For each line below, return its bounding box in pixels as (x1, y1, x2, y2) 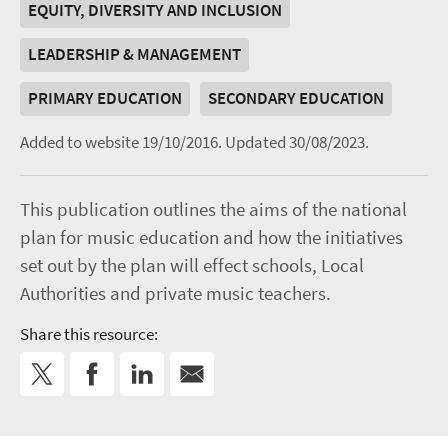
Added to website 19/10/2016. (20, 131, 225, 155)
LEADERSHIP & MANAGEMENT (28, 43, 241, 67)
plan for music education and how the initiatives (20, 225, 403, 251)
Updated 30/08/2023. (225, 131, 369, 155)
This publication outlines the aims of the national (20, 197, 407, 223)
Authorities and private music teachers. (20, 281, 331, 307)
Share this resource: (20, 323, 158, 347)
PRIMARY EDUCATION (28, 87, 182, 111)
